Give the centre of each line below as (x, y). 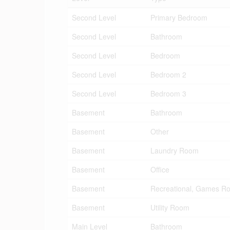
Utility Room (170, 207)
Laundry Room (175, 150)
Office (160, 169)
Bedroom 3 (168, 93)
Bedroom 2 (168, 74)
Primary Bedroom (179, 17)
